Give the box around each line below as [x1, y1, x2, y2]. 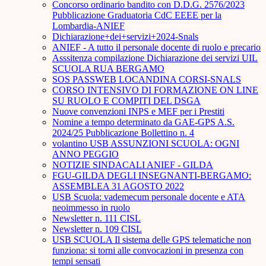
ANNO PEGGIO [52, 149, 119, 160]
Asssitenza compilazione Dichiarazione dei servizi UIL [52, 53, 258, 64]
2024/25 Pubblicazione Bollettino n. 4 [52, 128, 194, 138]
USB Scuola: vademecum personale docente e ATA [52, 192, 245, 202]
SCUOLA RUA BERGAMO [52, 64, 164, 74]
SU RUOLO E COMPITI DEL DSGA [52, 96, 201, 106]
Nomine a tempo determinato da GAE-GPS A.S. [52, 117, 235, 128]
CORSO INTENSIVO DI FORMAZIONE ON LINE [52, 85, 258, 96]
